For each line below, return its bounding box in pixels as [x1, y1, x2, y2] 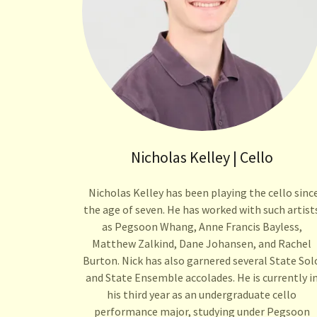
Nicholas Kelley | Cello [130, 147, 273, 168]
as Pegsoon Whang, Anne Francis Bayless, [101, 219, 302, 234]
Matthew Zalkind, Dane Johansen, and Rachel [92, 236, 312, 251]
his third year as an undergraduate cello [107, 287, 297, 302]
